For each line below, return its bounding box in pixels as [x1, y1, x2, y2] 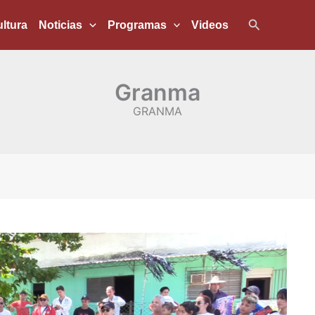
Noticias [39, 18, 82, 31]
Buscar [247, 15, 289, 30]
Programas [107, 18, 167, 31]
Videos [191, 18, 229, 31]
